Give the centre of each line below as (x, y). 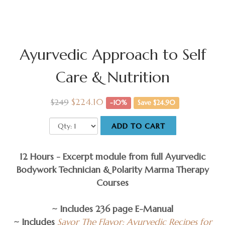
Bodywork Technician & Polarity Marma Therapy (113, 170)
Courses (113, 183)
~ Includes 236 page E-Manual (113, 209)
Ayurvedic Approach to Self (113, 54)
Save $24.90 (157, 102)
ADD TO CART (138, 126)
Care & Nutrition (113, 77)
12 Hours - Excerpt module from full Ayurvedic (113, 156)
